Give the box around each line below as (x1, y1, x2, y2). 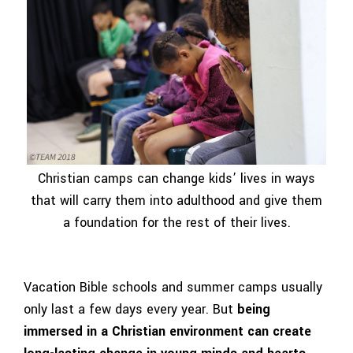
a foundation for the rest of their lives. (62, 213, 291, 232)
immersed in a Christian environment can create (24, 322, 311, 341)
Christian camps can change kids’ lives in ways (38, 169, 315, 188)
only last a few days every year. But (24, 300, 237, 319)
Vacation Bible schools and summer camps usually (24, 278, 322, 297)
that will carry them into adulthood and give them (31, 191, 322, 210)
